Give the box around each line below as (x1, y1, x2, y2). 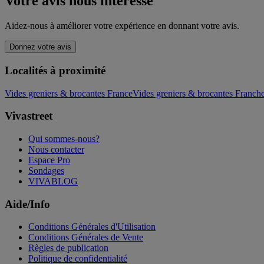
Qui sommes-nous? (28, 134, 100, 144)
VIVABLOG (28, 176, 78, 186)
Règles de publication (28, 243, 108, 253)
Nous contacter (28, 144, 84, 154)
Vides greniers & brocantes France (5, 88, 133, 98)
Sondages (28, 166, 64, 176)
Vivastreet (5, 110, 52, 123)
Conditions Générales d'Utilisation (28, 222, 156, 232)
